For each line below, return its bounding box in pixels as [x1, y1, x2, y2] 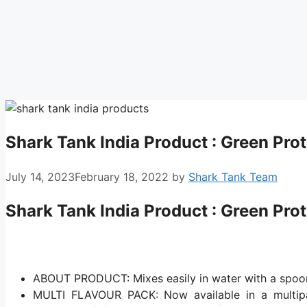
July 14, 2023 [5, 169, 75, 184]
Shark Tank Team [188, 169, 278, 184]
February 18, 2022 [75, 169, 169, 184]
